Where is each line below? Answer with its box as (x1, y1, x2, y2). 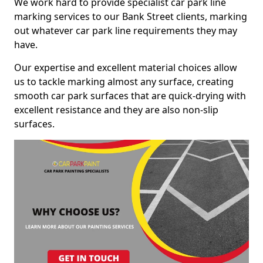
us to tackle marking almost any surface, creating (14, 75, 234, 88)
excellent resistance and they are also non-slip (14, 103, 218, 116)
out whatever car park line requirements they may (14, 24, 237, 37)
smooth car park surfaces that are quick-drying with (14, 89, 246, 102)
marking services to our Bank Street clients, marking (14, 10, 247, 23)
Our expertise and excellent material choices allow (14, 61, 237, 74)
